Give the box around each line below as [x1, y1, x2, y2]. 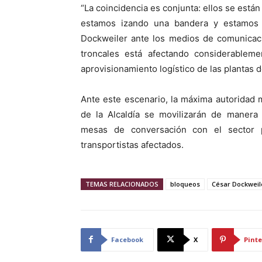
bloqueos [170, 179, 200, 188]
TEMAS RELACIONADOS [85, 179, 158, 188]
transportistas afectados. [81, 139, 184, 150]
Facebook [111, 235, 143, 244]
